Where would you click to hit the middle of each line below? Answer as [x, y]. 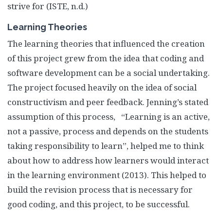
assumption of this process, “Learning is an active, [109, 117]
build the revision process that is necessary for [100, 190]
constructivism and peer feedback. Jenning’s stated [108, 102]
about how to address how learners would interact [108, 160]
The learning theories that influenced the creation [106, 44]
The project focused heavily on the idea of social [102, 87]
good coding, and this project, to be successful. [99, 204]
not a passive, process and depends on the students [108, 131]
